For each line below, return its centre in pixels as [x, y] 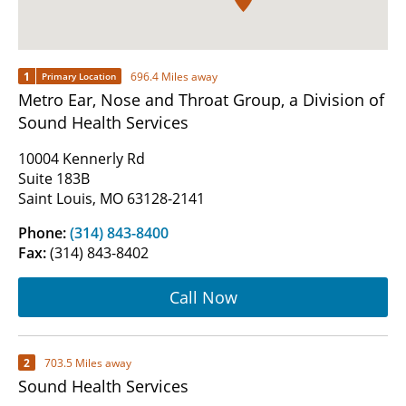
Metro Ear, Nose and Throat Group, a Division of [201, 100]
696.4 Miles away [174, 76]
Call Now [203, 297]
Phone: [44, 233]
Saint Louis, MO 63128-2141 [111, 199]
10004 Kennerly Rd [82, 159]
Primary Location [79, 77]
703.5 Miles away [88, 362]
